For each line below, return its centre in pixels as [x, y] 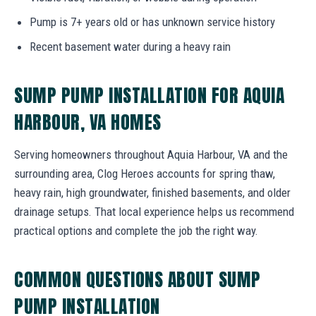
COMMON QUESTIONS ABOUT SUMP [138, 279]
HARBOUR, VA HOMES [88, 122]
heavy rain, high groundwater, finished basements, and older [152, 192]
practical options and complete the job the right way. [136, 230]
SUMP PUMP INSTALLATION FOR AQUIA [150, 95]
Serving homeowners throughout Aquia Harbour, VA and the [151, 154]
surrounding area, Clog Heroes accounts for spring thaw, [145, 173]
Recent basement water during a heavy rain [130, 46]
